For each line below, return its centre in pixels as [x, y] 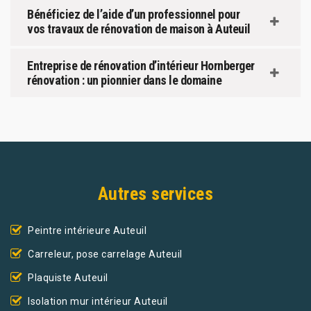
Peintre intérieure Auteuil [87, 230]
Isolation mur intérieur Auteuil [98, 301]
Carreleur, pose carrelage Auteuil [105, 254]
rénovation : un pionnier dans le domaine [124, 80]
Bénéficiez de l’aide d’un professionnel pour [133, 14]
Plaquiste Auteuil [68, 277]
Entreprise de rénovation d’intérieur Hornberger [141, 65]
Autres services [155, 193]
